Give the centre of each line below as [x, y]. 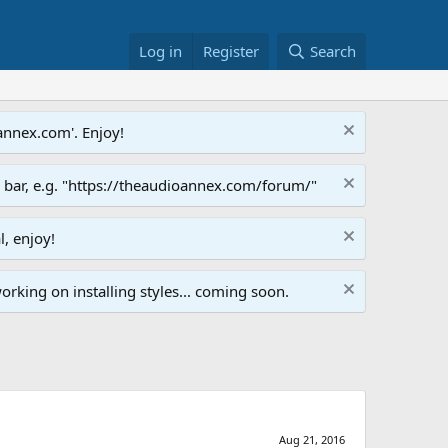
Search [333, 51]
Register [231, 51]
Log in [161, 51]
